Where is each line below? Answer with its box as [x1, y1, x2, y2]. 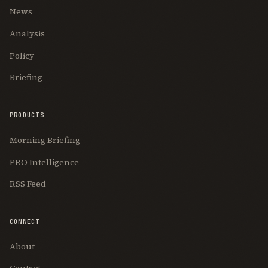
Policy [10, 49, 34, 62]
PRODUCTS [10, 110, 44, 119]
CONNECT [10, 217, 40, 226]
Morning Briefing [10, 133, 80, 146]
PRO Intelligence [10, 156, 79, 168]
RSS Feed [10, 178, 46, 190]
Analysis [10, 27, 45, 39]
